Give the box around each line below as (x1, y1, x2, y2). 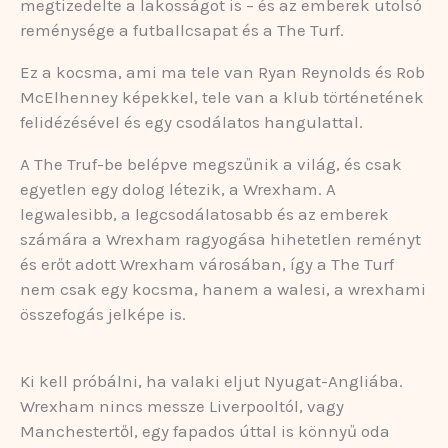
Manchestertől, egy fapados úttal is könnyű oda (20, 420, 390, 441)
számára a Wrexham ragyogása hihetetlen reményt (20, 228, 421, 249)
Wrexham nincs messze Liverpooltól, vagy (20, 395, 344, 416)
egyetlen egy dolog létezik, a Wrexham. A (20, 178, 336, 199)
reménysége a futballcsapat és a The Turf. (20, 19, 344, 40)
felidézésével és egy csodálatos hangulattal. (20, 111, 363, 132)
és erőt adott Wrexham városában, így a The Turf (20, 253, 394, 274)
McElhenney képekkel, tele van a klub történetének (20, 86, 424, 107)
